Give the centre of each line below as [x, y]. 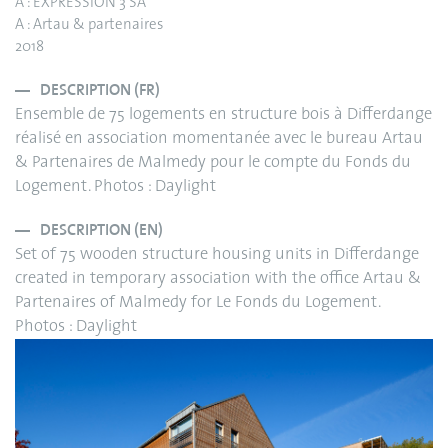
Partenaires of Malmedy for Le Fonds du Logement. [197, 303]
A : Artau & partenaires [89, 26]
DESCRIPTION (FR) [100, 91]
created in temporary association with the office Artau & [218, 279]
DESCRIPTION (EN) [101, 231]
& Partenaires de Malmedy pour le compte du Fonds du [213, 163]
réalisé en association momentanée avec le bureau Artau [219, 139]
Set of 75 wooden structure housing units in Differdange [217, 255]
